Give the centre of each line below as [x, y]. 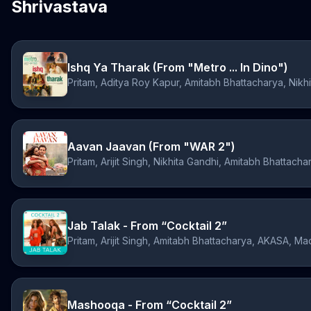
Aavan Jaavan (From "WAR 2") [151, 146]
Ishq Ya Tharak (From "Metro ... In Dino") [178, 67]
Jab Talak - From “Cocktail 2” [147, 226]
